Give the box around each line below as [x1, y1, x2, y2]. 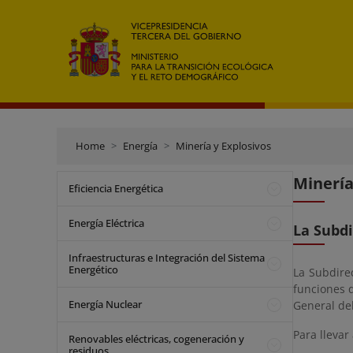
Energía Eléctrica [69, 216, 144, 230]
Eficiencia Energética [69, 181, 163, 195]
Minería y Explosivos [176, 139, 271, 153]
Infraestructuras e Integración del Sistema [69, 251, 265, 265]
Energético [69, 262, 118, 277]
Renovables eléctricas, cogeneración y [69, 332, 244, 346]
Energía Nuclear [69, 297, 142, 311]
